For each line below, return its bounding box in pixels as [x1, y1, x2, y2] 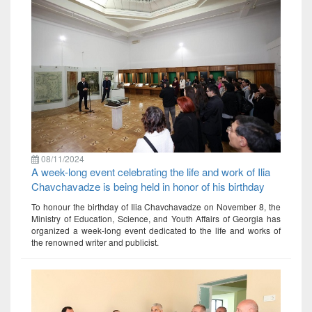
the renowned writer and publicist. [31, 236, 159, 249]
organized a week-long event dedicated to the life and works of [31, 224, 281, 237]
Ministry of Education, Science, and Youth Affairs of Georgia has [31, 212, 281, 225]
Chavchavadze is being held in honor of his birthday [31, 179, 265, 194]
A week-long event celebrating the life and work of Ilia [31, 164, 270, 180]
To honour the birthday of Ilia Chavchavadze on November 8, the [31, 201, 281, 213]
